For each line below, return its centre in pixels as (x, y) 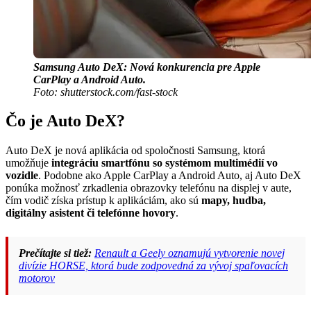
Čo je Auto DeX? (65, 121)
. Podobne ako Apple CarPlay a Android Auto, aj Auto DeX (170, 176)
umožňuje (28, 163)
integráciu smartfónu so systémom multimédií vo (165, 163)
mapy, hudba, (234, 201)
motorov (37, 278)
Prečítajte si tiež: (55, 253)
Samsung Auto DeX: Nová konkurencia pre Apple (147, 67)
